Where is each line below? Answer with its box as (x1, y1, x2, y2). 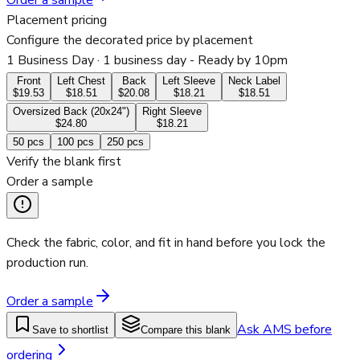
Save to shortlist (32, 324, 108, 337)
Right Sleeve (142, 105, 202, 118)
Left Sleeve (162, 75, 215, 88)
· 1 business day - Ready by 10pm (94, 51, 288, 70)
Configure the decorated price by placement (6, 31, 253, 50)
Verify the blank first (6, 153, 121, 171)
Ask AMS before (237, 321, 332, 339)
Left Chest (57, 75, 105, 88)
